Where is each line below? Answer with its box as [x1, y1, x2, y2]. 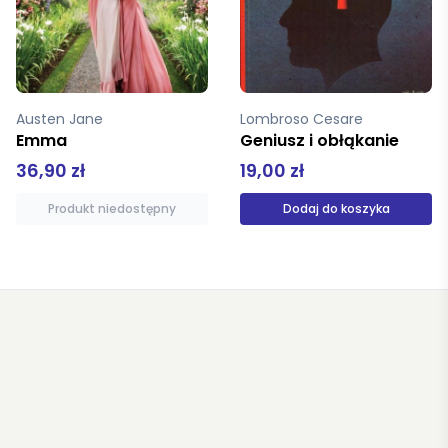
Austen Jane [16, 109, 107, 130]
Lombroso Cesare [240, 109, 367, 130]
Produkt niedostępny [48, 200, 176, 218]
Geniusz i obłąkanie [240, 129, 399, 153]
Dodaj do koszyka [282, 200, 390, 218]
